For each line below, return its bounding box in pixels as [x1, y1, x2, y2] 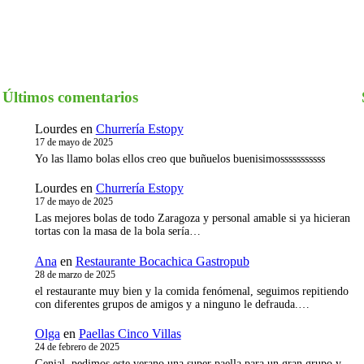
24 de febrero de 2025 [34, 341, 119, 353]
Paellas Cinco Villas [78, 327, 181, 341]
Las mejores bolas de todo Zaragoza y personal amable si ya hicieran [34, 212, 350, 225]
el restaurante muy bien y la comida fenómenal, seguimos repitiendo [34, 284, 349, 297]
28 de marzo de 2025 [34, 268, 115, 280]
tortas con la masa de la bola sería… [34, 225, 201, 238]
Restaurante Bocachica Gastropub [75, 253, 249, 268]
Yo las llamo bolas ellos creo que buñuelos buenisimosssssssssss [34, 152, 325, 165]
